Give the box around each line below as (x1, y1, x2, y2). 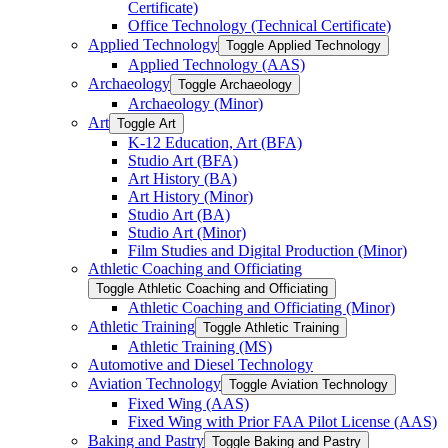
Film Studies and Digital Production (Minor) (128, 242, 407, 259)
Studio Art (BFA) (128, 152, 238, 169)
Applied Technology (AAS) (128, 56, 305, 73)
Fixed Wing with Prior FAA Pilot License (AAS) (128, 413, 437, 430)
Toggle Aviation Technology (229, 377, 388, 392)
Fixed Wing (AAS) (128, 395, 249, 412)
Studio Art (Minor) (128, 224, 246, 241)
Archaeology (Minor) (128, 95, 263, 112)
